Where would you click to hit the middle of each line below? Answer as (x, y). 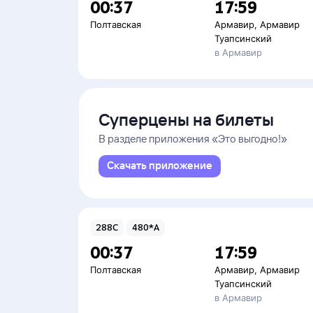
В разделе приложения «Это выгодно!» (193, 139)
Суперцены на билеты (186, 119)
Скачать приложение (160, 165)
